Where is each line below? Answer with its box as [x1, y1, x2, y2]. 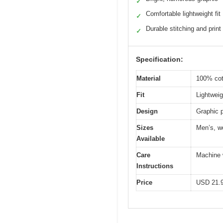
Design [136, 107, 158, 115]
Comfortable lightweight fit [146, 9, 221, 17]
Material [136, 74, 161, 82]
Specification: [136, 55, 183, 63]
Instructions [136, 162, 173, 170]
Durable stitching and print [146, 24, 221, 32]
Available [136, 134, 165, 142]
